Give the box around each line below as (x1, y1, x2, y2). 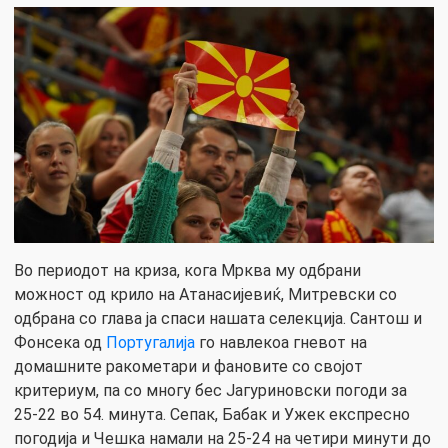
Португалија (106, 333, 195, 353)
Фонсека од (14, 333, 106, 353)
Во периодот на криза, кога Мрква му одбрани (14, 261, 361, 281)
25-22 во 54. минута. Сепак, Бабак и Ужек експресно (14, 405, 410, 425)
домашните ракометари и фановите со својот (14, 357, 363, 377)
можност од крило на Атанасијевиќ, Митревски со (14, 285, 397, 305)
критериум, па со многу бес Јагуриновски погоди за (14, 381, 407, 401)
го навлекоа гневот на (195, 333, 367, 353)
